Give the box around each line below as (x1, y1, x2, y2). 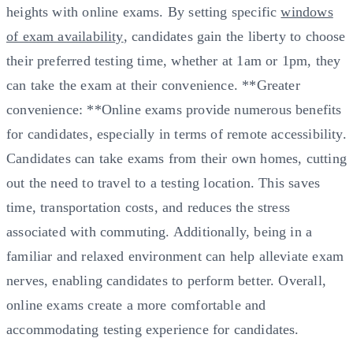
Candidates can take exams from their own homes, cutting (6, 150, 347, 166)
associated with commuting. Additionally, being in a (6, 223, 313, 240)
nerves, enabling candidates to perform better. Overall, (6, 272, 326, 288)
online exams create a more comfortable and (6, 296, 266, 313)
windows (281, 3, 333, 20)
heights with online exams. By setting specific (6, 3, 281, 20)
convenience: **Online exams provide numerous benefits (6, 101, 342, 117)
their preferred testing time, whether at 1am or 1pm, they (6, 52, 341, 69)
